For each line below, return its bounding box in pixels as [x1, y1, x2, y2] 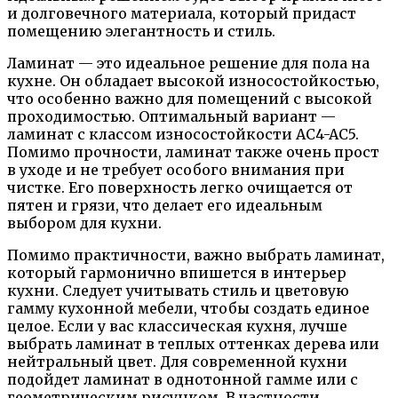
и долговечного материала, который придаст [7, 4, 356, 22]
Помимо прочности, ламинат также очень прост [7, 142, 379, 161]
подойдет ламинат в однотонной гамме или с [7, 370, 358, 388]
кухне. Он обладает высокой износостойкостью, [7, 71, 379, 90]
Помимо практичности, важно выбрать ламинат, [7, 245, 385, 264]
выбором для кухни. [7, 213, 162, 232]
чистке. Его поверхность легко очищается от [7, 178, 353, 196]
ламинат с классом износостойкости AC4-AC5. [7, 124, 359, 143]
